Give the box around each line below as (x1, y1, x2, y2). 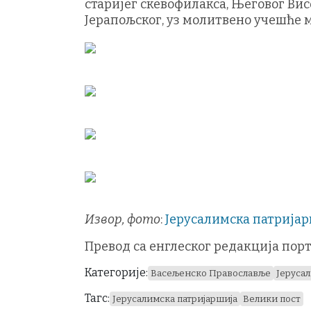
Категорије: (85, 266, 148, 280)
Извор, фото (85, 212, 160, 228)
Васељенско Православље (151, 268, 271, 279)
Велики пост (243, 294, 301, 305)
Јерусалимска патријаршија (112, 294, 237, 305)
